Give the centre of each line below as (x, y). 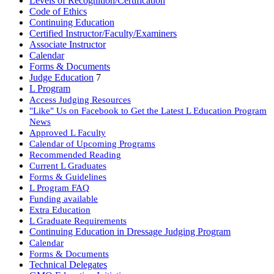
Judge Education (61, 78)
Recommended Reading (75, 155)
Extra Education (60, 210)
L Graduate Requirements (78, 221)
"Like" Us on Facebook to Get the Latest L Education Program (148, 111)
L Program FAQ (59, 188)
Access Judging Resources (80, 100)
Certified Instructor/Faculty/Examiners (103, 34)
